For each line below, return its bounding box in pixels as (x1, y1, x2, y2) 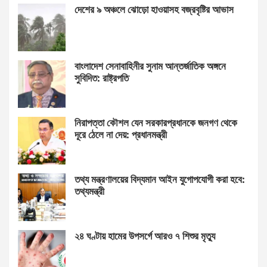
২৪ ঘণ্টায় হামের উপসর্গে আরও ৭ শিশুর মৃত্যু (74, 229, 215, 243)
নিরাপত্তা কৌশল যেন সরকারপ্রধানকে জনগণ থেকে (74, 116, 237, 130)
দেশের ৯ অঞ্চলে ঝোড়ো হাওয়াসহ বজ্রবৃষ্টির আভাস (74, 2, 234, 17)
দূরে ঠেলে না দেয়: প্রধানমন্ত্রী (74, 128, 167, 142)
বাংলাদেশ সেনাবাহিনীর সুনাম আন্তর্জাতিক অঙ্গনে (74, 59, 226, 73)
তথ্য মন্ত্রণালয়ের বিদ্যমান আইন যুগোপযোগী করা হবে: (74, 172, 245, 187)
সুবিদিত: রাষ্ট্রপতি (74, 71, 129, 85)
